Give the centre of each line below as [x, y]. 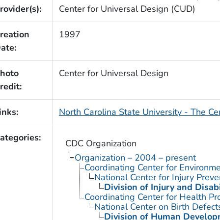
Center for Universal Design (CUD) [127, 9]
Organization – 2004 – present [135, 157]
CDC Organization [101, 143]
